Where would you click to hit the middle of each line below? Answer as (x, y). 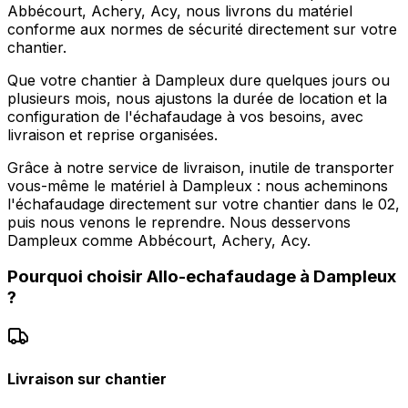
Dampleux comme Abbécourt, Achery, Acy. (159, 240)
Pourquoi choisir (77, 277)
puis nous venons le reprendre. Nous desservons (179, 222)
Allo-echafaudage (221, 277)
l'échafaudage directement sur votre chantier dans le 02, (204, 204)
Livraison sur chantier (87, 379)
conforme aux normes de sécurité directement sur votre (202, 29)
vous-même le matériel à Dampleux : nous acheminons (198, 185)
